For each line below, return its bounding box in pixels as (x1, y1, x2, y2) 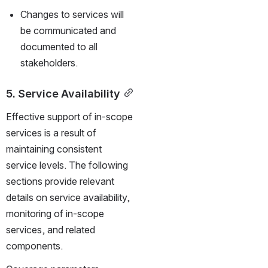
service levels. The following (6, 159, 128, 171)
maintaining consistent (6, 142, 102, 155)
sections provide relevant (6, 175, 114, 187)
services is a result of (6, 126, 96, 139)
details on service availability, (6, 191, 130, 203)
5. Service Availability (6, 86, 120, 100)
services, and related (6, 223, 95, 236)
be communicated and (20, 24, 116, 36)
